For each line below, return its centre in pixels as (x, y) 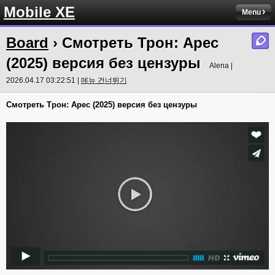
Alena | (221, 66)
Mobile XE (39, 12)
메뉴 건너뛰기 (104, 80)
